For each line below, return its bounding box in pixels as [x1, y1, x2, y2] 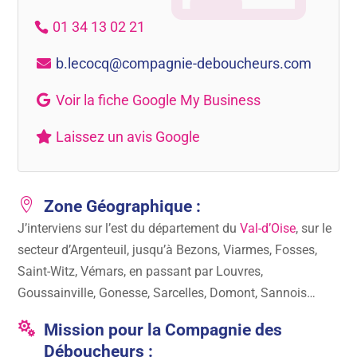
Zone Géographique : [43, 196, 201, 216]
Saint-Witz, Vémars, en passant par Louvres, [18, 263, 264, 279]
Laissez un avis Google [55, 127, 200, 145]
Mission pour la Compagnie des [43, 320, 282, 339]
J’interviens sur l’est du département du [18, 220, 241, 236]
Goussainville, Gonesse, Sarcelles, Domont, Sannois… [18, 284, 316, 300]
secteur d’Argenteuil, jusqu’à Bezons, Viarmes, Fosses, [18, 241, 318, 257]
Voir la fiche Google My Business [55, 91, 261, 108]
